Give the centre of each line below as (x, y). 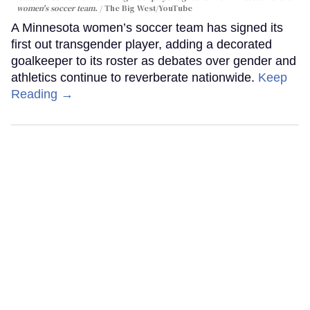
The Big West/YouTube (148, 9)
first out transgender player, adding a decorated (142, 45)
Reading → (42, 94)
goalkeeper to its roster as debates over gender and (154, 61)
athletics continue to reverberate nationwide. (135, 78)
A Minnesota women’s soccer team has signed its (147, 28)
